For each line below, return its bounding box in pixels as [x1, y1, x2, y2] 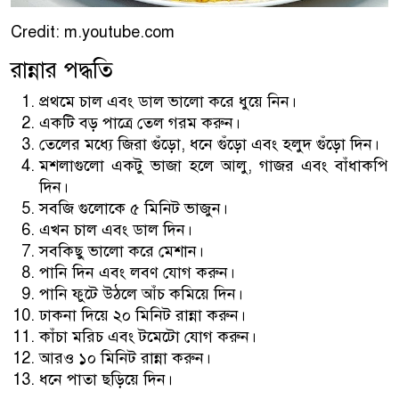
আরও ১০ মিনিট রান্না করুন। [39, 348, 211, 369]
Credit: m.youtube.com [11, 22, 175, 43]
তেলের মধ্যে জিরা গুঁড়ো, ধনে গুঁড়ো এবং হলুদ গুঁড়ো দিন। [39, 134, 379, 155]
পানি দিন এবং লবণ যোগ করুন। [39, 263, 235, 283]
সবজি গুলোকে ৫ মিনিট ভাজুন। [39, 199, 228, 219]
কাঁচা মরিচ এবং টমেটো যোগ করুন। [39, 327, 256, 347]
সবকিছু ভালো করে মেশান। [39, 241, 204, 262]
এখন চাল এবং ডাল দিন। [39, 220, 192, 240]
